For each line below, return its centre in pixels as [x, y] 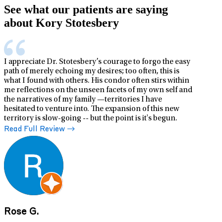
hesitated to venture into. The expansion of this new [92, 109]
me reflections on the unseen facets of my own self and [98, 90]
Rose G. [21, 212]
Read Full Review [34, 130]
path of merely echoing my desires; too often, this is [92, 72]
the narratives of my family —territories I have [83, 100]
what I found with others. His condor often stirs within [97, 81]
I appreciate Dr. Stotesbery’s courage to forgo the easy [97, 62]
